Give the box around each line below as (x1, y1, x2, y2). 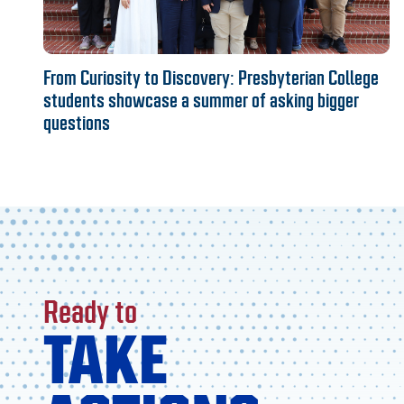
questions (43, 111, 110, 134)
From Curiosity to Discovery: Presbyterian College (43, 66, 379, 89)
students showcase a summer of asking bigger (43, 88, 359, 112)
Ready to (43, 293, 137, 330)
